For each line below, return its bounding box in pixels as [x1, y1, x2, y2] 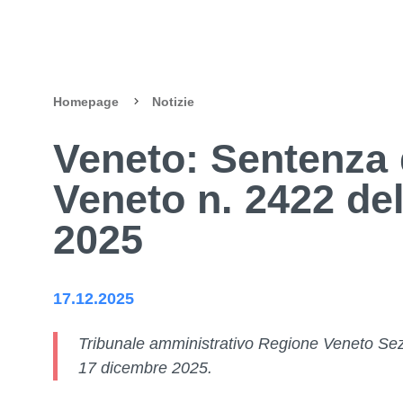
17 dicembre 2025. [77, 358, 212, 377]
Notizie [152, 95, 195, 109]
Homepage [53, 95, 120, 109]
